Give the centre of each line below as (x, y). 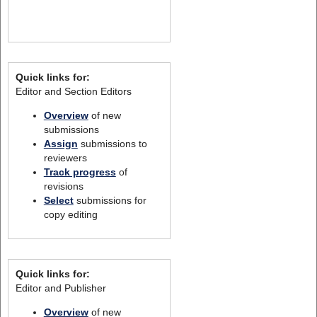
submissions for (110, 200)
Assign (60, 143)
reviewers (65, 157)
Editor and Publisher (60, 288)
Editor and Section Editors (73, 91)
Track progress (80, 172)
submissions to (112, 143)
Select (58, 200)
